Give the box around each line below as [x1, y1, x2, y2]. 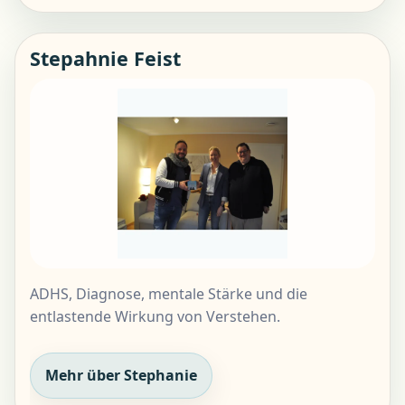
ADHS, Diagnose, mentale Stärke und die [30, 283, 307, 304]
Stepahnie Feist [30, 45, 181, 72]
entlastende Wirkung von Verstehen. [30, 306, 280, 326]
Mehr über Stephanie [45, 365, 197, 386]
